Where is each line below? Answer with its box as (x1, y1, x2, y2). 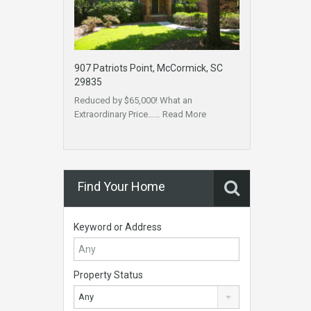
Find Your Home (78, 179, 165, 194)
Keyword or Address (74, 221, 162, 233)
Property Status (74, 269, 143, 281)
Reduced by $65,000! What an (74, 95, 192, 106)
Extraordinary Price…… (74, 109, 162, 120)
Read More (162, 109, 206, 120)
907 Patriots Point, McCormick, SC (74, 62, 223, 74)
